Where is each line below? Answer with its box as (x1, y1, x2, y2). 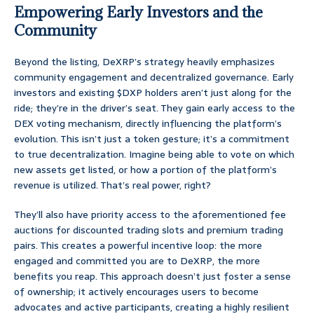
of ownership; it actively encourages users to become (14, 284, 259, 300)
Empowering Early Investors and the (14, 3, 263, 22)
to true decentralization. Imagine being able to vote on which (14, 146, 294, 163)
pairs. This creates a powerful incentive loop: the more (14, 238, 262, 254)
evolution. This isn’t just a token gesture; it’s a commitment (14, 131, 289, 147)
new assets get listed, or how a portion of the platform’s (14, 162, 277, 178)
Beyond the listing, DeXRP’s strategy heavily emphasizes (14, 54, 275, 70)
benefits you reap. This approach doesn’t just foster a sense (14, 268, 291, 285)
